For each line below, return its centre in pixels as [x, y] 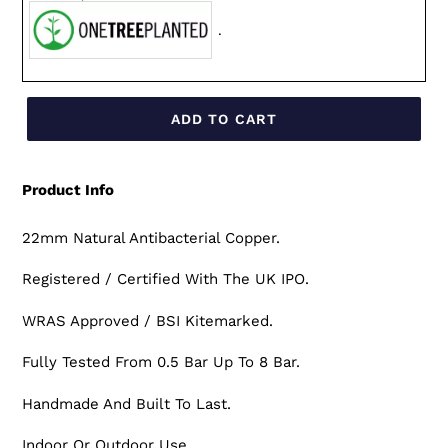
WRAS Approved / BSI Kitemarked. [147, 320]
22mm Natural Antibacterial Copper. [151, 237]
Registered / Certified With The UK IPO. [165, 279]
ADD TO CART [224, 118]
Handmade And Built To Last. [126, 403]
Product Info [68, 190]
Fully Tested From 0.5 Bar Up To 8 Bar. [161, 362]
